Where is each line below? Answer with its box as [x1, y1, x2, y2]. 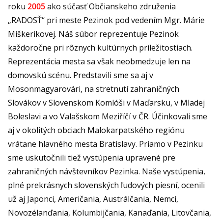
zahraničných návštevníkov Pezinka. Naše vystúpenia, [8, 165, 205, 177]
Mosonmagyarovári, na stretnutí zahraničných [8, 83, 179, 94]
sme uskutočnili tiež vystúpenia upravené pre [8, 152, 175, 163]
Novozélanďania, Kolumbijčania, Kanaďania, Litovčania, [8, 207, 211, 218]
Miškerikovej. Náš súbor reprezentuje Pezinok [8, 28, 179, 39]
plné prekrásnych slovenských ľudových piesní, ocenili [8, 179, 205, 191]
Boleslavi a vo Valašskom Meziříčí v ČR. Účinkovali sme [8, 110, 207, 122]
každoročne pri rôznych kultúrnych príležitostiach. [8, 42, 192, 53]
